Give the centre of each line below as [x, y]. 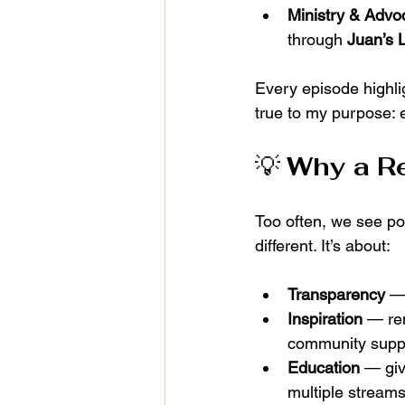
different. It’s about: [323, 246]
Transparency [336, 295]
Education [324, 368]
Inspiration [325, 319]
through [317, 40]
